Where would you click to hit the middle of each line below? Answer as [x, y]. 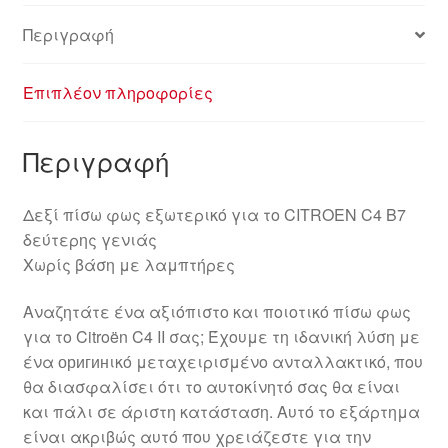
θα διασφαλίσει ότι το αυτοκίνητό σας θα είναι [211, 387]
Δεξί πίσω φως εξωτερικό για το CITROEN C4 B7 [214, 214]
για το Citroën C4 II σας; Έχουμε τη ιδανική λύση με [221, 337]
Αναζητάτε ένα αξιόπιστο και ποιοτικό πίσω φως [216, 312]
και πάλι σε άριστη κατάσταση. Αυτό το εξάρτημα [221, 412]
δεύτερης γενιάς [89, 239]
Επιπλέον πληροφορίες [117, 93]
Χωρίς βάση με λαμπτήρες [128, 264]
